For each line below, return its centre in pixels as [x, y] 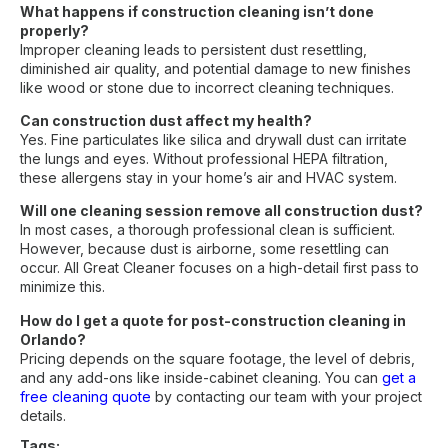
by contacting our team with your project [286, 396]
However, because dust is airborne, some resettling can [204, 249]
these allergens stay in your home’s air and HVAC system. [208, 178]
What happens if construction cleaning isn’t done [197, 11]
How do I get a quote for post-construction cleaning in [213, 320]
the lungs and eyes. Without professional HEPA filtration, [204, 159]
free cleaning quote [85, 396]
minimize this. [62, 287]
